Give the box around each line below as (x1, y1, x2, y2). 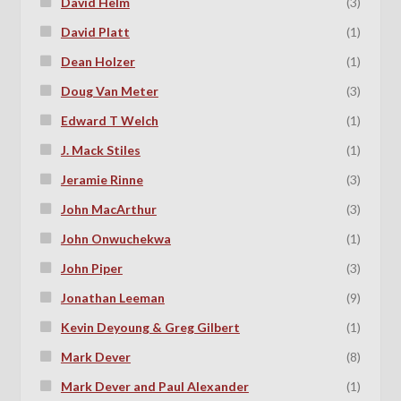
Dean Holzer (60, 53, 135, 69)
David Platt (60, 23, 130, 39)
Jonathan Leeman (60, 289, 165, 305)
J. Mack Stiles (60, 141, 141, 158)
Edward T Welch (60, 112, 158, 128)
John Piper (60, 260, 123, 276)
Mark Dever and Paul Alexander (60, 378, 249, 394)
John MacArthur (60, 200, 157, 217)
